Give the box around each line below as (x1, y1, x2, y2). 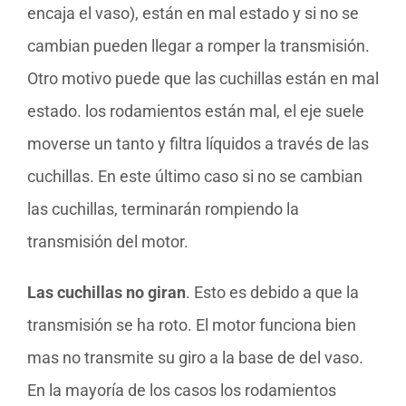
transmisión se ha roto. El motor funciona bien (27, 315, 356, 335)
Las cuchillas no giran (27, 283, 186, 303)
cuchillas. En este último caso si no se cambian (27, 167, 362, 187)
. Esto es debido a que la (186, 283, 359, 303)
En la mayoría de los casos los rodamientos (27, 381, 336, 401)
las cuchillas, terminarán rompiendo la (27, 199, 299, 219)
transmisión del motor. (27, 232, 188, 252)
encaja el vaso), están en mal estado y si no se (27, 4, 359, 24)
